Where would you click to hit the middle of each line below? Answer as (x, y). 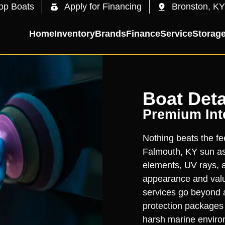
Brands (110, 33)
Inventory (75, 33)
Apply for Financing (103, 7)
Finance (143, 33)
